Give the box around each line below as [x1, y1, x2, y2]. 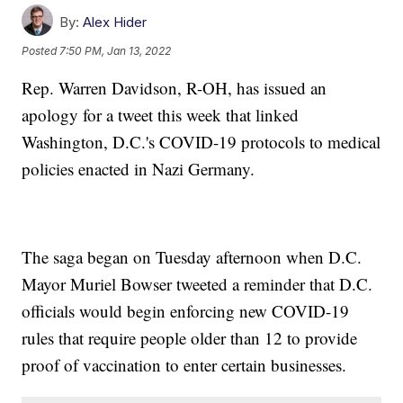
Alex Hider [83, 13, 148, 31]
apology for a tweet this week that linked [22, 103, 300, 127]
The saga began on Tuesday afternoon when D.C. [22, 246, 363, 269]
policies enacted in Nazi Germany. [22, 157, 255, 181]
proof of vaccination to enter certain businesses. [22, 354, 347, 377]
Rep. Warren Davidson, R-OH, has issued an [22, 76, 327, 100]
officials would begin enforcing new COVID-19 [22, 300, 350, 323]
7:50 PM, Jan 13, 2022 [59, 43, 172, 58]
